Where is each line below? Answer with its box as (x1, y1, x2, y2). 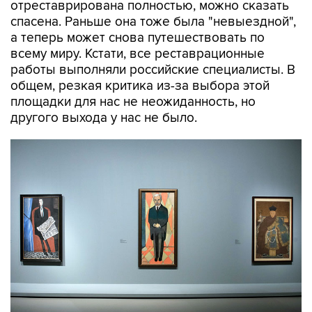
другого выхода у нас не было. (10, 110, 197, 126)
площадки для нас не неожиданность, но (10, 94, 256, 110)
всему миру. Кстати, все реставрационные (10, 46, 265, 62)
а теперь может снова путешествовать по (10, 30, 265, 46)
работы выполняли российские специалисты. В (10, 62, 295, 78)
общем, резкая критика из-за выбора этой (10, 78, 270, 94)
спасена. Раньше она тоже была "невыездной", (10, 14, 296, 30)
